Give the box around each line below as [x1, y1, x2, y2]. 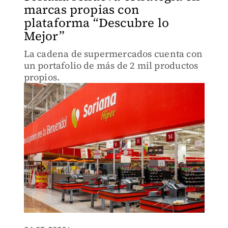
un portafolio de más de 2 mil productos [23, 59, 198, 72]
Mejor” [23, 27, 65, 44]
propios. [23, 71, 60, 83]
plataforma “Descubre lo [23, 14, 169, 31]
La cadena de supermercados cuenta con [23, 47, 203, 60]
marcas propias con [23, 1, 139, 18]
